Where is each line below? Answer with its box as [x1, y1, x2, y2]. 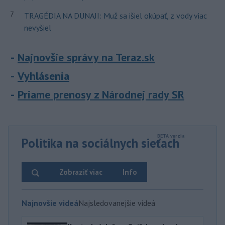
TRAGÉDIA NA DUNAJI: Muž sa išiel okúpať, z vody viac [24, 10, 207, 21]
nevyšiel [24, 22, 51, 33]
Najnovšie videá [22, 197, 78, 208]
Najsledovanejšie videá [78, 197, 155, 208]
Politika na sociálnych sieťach [22, 135, 179, 151]
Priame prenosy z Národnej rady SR [18, 87, 184, 101]
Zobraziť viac [59, 167, 102, 177]
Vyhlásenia [18, 68, 69, 83]
